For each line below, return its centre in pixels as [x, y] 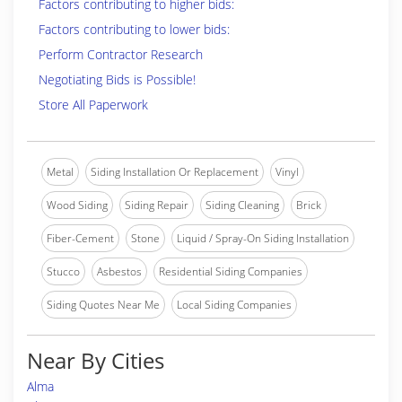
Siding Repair [157, 205]
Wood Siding [77, 205]
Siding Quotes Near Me [103, 305]
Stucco [63, 271]
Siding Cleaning [242, 205]
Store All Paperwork [93, 105]
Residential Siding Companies [231, 271]
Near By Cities [96, 360]
